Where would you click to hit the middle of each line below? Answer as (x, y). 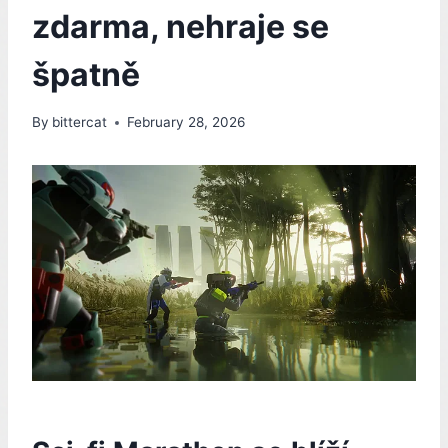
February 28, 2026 (186, 122)
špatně (86, 74)
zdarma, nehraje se (180, 26)
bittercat (80, 122)
